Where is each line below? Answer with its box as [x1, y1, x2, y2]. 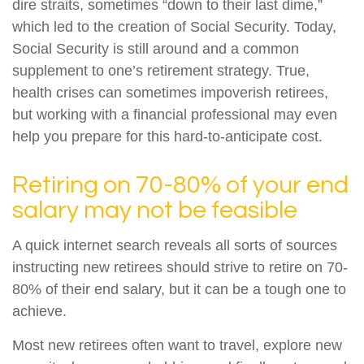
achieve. [12, 303, 67, 319]
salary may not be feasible [12, 197, 297, 223]
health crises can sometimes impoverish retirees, [12, 84, 328, 101]
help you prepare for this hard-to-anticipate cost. [12, 128, 323, 145]
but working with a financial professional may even [12, 106, 337, 123]
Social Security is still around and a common [12, 41, 299, 57]
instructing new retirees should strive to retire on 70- [12, 259, 348, 275]
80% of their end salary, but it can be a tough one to [12, 281, 346, 297]
